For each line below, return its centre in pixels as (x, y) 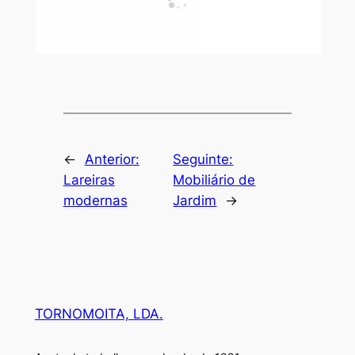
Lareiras (89, 180)
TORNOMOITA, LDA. (99, 314)
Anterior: (112, 160)
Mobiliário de (214, 180)
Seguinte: (203, 160)
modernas (95, 201)
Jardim (195, 201)
